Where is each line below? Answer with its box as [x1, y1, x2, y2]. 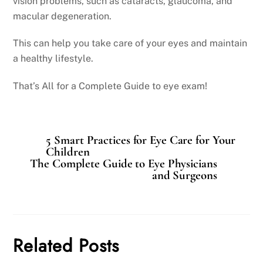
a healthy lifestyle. [13, 53, 94, 65]
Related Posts [13, 232, 120, 259]
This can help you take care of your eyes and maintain [13, 38, 248, 49]
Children [46, 144, 90, 159]
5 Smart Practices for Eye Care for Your [46, 132, 236, 147]
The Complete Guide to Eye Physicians [30, 156, 217, 171]
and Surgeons [151, 167, 217, 183]
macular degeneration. [13, 10, 112, 22]
